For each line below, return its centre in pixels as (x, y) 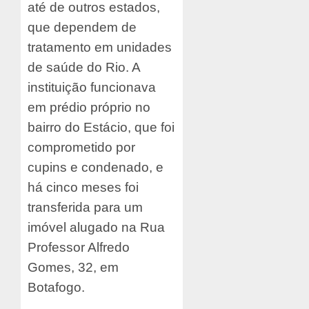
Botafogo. (56, 288)
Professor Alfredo (79, 248)
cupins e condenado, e (96, 168)
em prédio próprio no (89, 108)
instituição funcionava (92, 88)
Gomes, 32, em (73, 268)
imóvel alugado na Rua (96, 228)
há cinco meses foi (83, 188)
